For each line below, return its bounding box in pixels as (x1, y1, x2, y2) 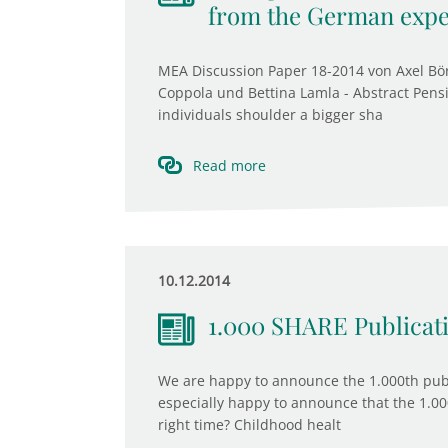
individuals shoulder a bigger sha (157, 105, 383, 124)
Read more (192, 156, 266, 175)
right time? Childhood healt (157, 415, 341, 434)
